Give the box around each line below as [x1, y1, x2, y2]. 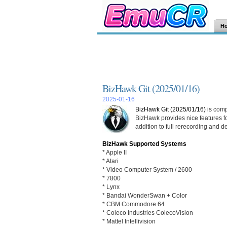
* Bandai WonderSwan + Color [102, 192, 187, 199]
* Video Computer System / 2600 [102, 166, 192, 173]
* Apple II [102, 149, 127, 156]
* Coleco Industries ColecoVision [102, 209, 193, 216]
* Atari [102, 158, 119, 164]
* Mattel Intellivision [102, 218, 156, 224]
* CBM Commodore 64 [102, 201, 165, 207]
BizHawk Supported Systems [102, 140, 186, 147]
